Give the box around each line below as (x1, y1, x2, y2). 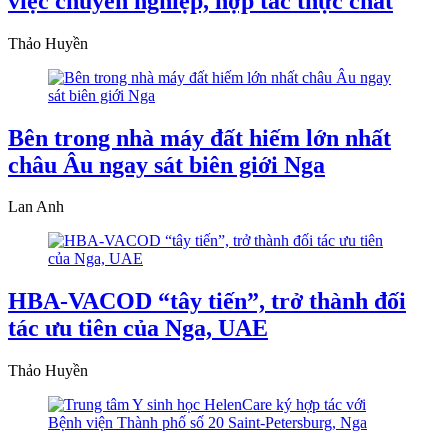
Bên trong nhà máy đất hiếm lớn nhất (8, 124, 391, 151)
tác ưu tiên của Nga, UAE (8, 315, 268, 342)
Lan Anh (8, 198, 64, 216)
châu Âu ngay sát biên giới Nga (8, 151, 325, 178)
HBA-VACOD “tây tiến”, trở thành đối (8, 288, 406, 315)
